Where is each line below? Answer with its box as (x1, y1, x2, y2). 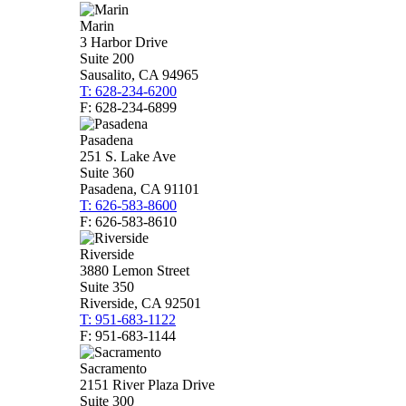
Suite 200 (80, 50, 134, 66)
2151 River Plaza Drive (80, 376, 215, 392)
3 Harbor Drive (80, 34, 168, 50)
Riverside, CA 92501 (80, 295, 201, 311)
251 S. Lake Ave (80, 148, 176, 164)
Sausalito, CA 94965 (80, 66, 198, 82)
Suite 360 (80, 164, 134, 180)
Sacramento (80, 360, 147, 376)
